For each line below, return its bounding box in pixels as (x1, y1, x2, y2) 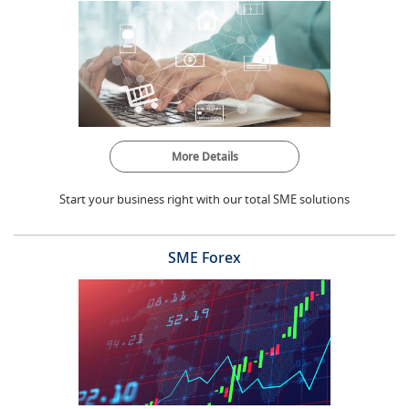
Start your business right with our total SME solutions (59, 191, 350, 207)
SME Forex (168, 247, 241, 267)
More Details (171, 149, 238, 164)
